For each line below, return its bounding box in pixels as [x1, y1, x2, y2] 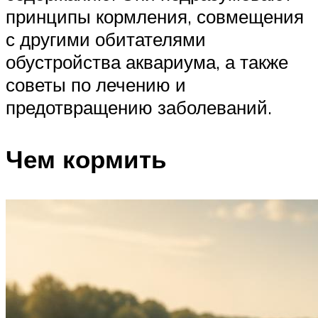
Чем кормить [6, 143, 167, 175]
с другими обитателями [6, 27, 206, 50]
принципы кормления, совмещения [6, 4, 304, 28]
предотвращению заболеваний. [6, 95, 272, 119]
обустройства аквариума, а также [6, 50, 288, 73]
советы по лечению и [6, 72, 186, 96]
